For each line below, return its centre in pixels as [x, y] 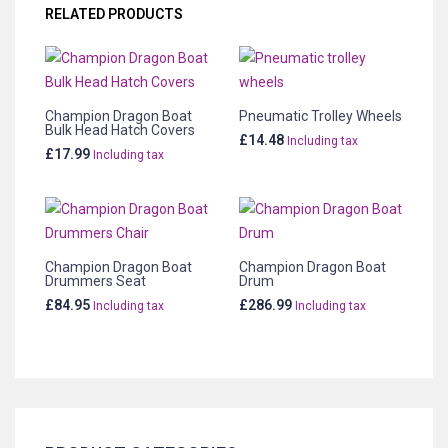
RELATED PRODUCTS [114, 13]
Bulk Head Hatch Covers [120, 129]
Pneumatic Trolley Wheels [320, 115]
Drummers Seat [95, 280]
